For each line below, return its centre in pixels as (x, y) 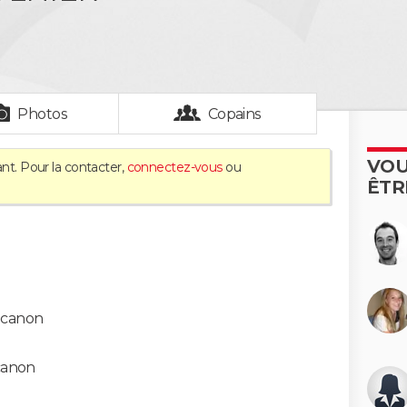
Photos (43, 114)
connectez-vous (174, 167)
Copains (234, 114)
